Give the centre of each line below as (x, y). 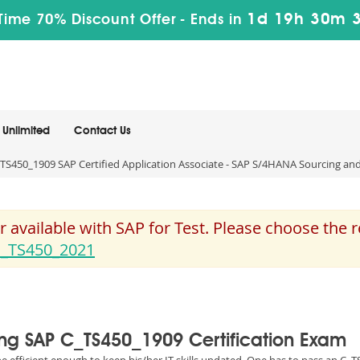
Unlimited (26, 131)
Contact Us (102, 131)
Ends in (217, 20)
